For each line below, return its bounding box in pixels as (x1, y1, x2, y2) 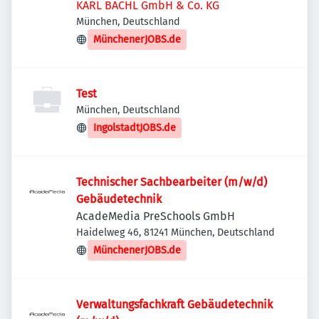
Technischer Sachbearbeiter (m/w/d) (76, 175, 267, 189)
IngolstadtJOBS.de (93, 122, 176, 134)
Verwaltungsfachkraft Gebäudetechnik (76, 298, 273, 311)
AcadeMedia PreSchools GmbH (76, 209, 235, 223)
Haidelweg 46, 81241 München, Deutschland (76, 226, 275, 239)
